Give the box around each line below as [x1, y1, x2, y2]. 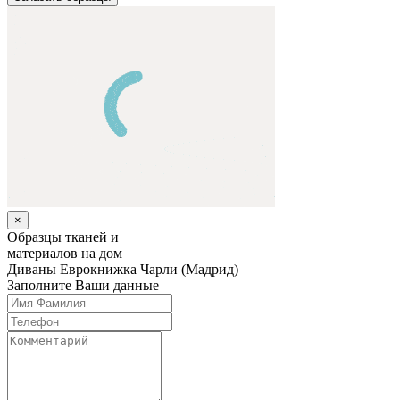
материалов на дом [7, 245, 122, 261]
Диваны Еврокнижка [7, 261, 140, 277]
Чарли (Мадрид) [140, 261, 238, 277]
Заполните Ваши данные [7, 277, 159, 293]
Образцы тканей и [7, 229, 119, 245]
